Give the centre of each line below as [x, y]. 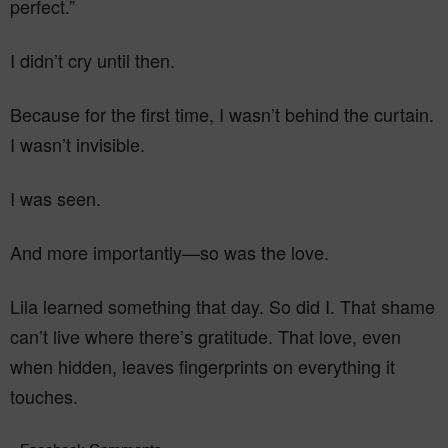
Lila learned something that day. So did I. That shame [222, 306]
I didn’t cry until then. [92, 60]
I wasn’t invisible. [77, 144]
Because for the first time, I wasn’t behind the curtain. [222, 114]
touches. [44, 396]
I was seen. [55, 198]
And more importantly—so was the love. [169, 252]
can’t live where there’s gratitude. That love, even [205, 336]
